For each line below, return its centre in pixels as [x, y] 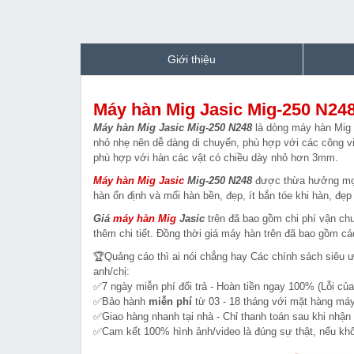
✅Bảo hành [121, 302]
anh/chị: [111, 272]
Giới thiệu [192, 60]
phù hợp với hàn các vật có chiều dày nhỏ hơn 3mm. [216, 158]
